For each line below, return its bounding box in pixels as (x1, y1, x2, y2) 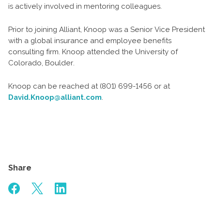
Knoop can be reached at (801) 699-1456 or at (8, 82, 170, 91)
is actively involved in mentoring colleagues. (8, 2, 162, 11)
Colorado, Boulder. (8, 59, 75, 67)
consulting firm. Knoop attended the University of (8, 47, 178, 56)
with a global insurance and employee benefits (8, 36, 171, 45)
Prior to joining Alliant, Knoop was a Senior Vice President (8, 25, 205, 34)
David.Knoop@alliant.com (8, 93, 102, 102)
